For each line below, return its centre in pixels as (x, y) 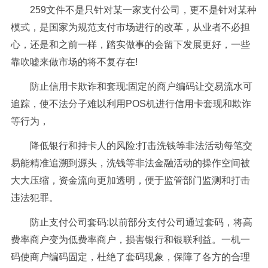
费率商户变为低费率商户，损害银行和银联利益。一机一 (130, 240)
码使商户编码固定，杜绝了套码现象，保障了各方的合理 (130, 257)
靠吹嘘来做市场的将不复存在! (74, 62)
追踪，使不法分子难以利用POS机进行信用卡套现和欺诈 (131, 104)
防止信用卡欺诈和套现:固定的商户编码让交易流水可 (141, 86)
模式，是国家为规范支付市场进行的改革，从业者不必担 (130, 27)
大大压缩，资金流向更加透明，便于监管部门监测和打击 (130, 180)
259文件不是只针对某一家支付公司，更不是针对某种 (143, 10)
